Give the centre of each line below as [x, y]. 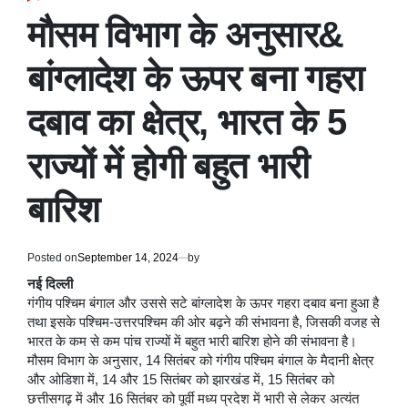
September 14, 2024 [128, 257]
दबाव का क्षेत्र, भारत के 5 [187, 122]
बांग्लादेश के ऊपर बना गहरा [196, 78]
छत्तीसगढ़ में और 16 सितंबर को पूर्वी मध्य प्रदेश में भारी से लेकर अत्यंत [193, 398]
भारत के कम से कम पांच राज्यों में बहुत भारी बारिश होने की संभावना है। [192, 341]
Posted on [52, 257]
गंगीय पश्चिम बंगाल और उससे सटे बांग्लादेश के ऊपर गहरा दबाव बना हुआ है [203, 303]
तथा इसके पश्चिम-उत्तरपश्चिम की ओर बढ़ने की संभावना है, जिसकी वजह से [204, 322]
